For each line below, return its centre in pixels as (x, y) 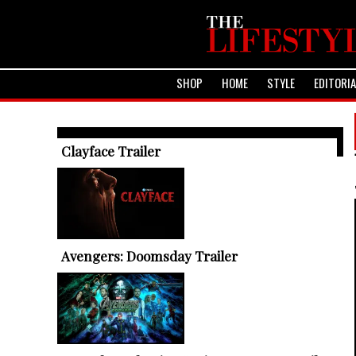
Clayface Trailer (111, 151)
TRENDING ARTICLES (118, 142)
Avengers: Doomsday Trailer (149, 256)
